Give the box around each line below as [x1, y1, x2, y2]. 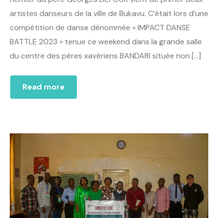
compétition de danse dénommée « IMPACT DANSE [10, 22, 190, 33]
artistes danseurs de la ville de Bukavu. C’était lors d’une [10, 8, 208, 18]
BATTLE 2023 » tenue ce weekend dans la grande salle [10, 36, 202, 47]
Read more [22, 81, 65, 92]
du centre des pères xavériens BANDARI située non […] [10, 50, 201, 61]
